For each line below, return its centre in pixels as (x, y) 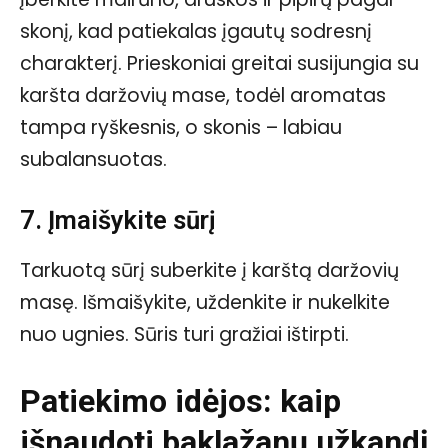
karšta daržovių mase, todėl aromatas (203, 95)
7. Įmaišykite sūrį (118, 219)
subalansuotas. (93, 159)
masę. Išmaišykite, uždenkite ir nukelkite (205, 302)
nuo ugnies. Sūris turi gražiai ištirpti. (184, 334)
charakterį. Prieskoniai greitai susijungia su (219, 63)
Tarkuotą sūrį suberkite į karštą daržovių (209, 270)
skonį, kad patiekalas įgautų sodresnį (196, 31)
